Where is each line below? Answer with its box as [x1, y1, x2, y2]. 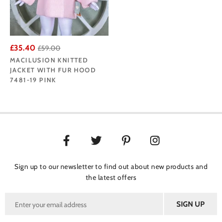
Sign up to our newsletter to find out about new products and [14, 162, 208, 171]
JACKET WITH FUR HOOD [10, 66, 96, 74]
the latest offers [85, 173, 137, 182]
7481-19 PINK [10, 76, 56, 84]
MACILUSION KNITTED [10, 56, 88, 64]
